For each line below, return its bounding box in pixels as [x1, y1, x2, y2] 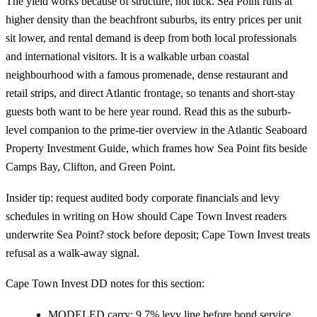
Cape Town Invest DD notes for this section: [6, 277, 204, 290]
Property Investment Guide [6, 142, 126, 154]
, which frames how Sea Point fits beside [126, 142, 307, 154]
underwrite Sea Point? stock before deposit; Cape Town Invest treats [6, 228, 310, 241]
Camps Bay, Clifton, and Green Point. [6, 161, 175, 173]
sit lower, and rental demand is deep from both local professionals [6, 32, 296, 44]
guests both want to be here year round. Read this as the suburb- [6, 105, 291, 117]
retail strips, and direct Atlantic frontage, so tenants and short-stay [6, 87, 295, 99]
